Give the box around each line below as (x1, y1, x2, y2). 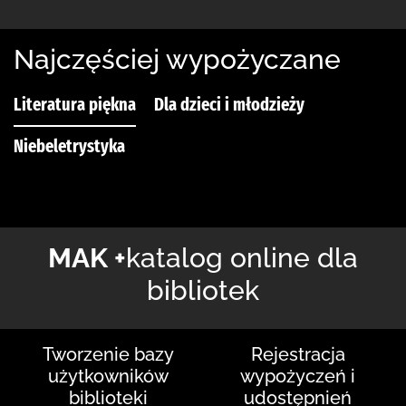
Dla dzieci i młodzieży (154, 93, 304, 116)
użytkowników (48, 365, 169, 388)
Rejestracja (250, 343, 345, 366)
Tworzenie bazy (43, 343, 174, 366)
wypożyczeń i (240, 365, 355, 388)
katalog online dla (126, 242, 358, 275)
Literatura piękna (14, 93, 136, 116)
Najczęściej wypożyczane (14, 43, 341, 76)
